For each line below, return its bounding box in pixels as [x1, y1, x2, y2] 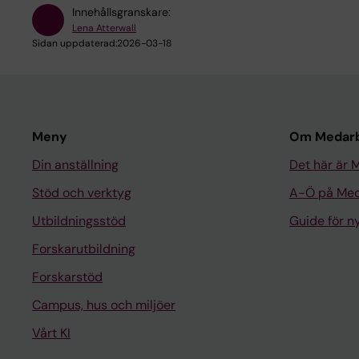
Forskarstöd [32, 268, 103, 285]
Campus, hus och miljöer [32, 296, 175, 313]
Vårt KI [32, 324, 71, 341]
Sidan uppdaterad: [32, 36, 117, 50]
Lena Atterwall [72, 21, 136, 34]
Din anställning [32, 155, 119, 173]
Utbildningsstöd [32, 212, 126, 229]
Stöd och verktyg [32, 184, 131, 201]
